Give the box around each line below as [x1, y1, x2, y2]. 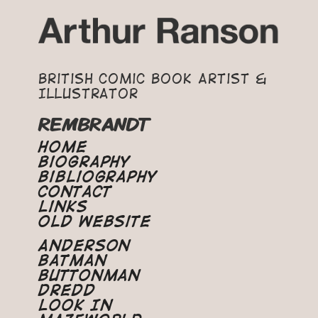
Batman [38, 253, 107, 268]
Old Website [38, 214, 152, 229]
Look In [38, 297, 113, 312]
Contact [38, 184, 112, 199]
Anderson [38, 238, 131, 253]
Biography [38, 154, 131, 169]
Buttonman [38, 268, 141, 283]
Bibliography [38, 169, 158, 184]
